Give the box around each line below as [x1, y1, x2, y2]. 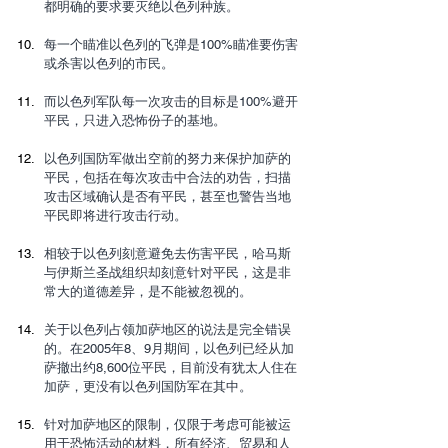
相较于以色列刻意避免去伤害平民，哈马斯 [44, 245, 291, 261]
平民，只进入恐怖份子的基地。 [44, 112, 226, 128]
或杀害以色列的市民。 [44, 55, 174, 71]
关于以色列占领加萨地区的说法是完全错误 [44, 321, 291, 337]
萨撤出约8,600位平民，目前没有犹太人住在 [44, 359, 297, 375]
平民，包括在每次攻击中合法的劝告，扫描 [44, 169, 291, 185]
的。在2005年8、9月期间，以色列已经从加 [44, 340, 294, 356]
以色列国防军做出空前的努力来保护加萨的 [44, 150, 291, 166]
